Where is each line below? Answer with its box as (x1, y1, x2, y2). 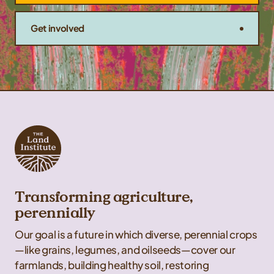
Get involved (31, 22, 85, 34)
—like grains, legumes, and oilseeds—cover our (15, 243, 235, 257)
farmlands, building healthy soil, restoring (15, 258, 209, 272)
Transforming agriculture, (15, 187, 193, 207)
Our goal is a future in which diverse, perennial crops (15, 228, 257, 242)
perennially (15, 203, 95, 223)
